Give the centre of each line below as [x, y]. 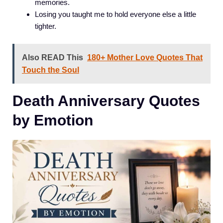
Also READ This [53, 57]
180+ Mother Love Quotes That [145, 57]
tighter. [46, 26]
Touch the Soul [51, 70]
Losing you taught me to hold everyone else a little [115, 14]
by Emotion [53, 120]
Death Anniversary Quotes [106, 101]
